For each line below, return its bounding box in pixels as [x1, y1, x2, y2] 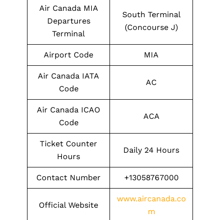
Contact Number [36, 173, 101, 182]
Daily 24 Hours [123, 145, 179, 155]
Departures [47, 16, 90, 26]
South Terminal [122, 10, 181, 19]
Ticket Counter [40, 139, 97, 148]
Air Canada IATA [38, 71, 99, 81]
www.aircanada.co [116, 194, 186, 203]
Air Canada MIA [39, 3, 98, 13]
